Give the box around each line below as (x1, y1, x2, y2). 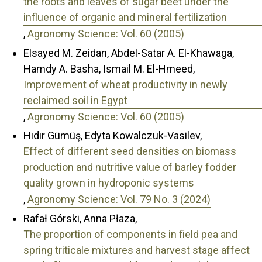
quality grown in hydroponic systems (23, 177, 194, 189)
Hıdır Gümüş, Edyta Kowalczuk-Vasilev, (23, 129, 202, 142)
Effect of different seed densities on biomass (23, 145, 236, 158)
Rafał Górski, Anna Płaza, (23, 212, 137, 225)
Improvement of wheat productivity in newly (23, 78, 227, 91)
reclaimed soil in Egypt (23, 94, 127, 106)
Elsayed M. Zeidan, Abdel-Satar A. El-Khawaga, (23, 46, 234, 59)
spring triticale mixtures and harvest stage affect (23, 243, 250, 256)
